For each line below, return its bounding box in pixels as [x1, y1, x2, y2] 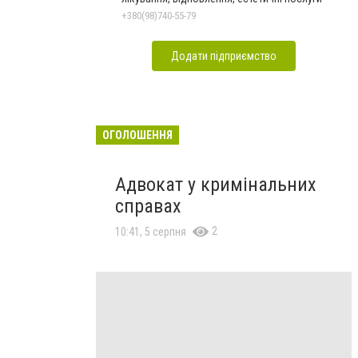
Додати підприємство [171, 49, 276, 62]
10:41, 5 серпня [115, 225, 186, 238]
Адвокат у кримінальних [115, 173, 316, 196]
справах [115, 194, 181, 217]
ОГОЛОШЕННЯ [102, 128, 173, 141]
